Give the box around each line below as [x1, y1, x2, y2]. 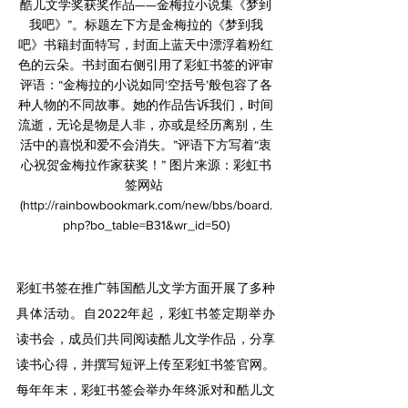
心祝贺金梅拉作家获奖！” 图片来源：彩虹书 [20, 158, 271, 172]
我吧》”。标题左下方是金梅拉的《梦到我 [28, 17, 263, 32]
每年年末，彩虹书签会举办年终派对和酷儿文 [16, 382, 275, 397]
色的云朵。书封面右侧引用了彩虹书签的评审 [18, 57, 273, 72]
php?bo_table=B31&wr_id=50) [62, 218, 229, 232]
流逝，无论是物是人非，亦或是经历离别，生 [18, 117, 273, 132]
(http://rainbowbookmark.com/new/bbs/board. [19, 198, 272, 212]
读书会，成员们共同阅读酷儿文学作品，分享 [16, 331, 275, 346]
